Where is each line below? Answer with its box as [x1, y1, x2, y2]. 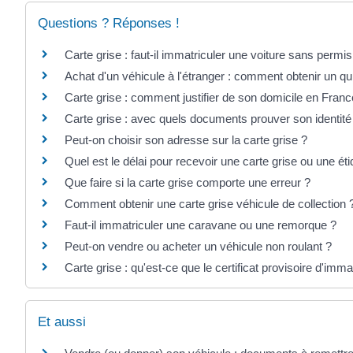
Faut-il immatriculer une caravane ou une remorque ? [65, 218, 336, 232]
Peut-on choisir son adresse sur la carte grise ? [65, 133, 307, 147]
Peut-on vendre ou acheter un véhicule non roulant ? [65, 240, 332, 254]
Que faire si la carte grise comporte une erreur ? [65, 176, 310, 190]
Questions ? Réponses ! [38, 16, 180, 32]
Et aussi [38, 314, 86, 329]
